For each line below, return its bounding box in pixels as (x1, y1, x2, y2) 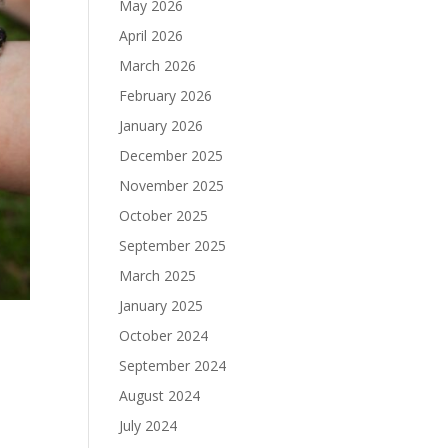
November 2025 (119, 176, 225, 195)
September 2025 (119, 236, 227, 255)
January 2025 (119, 296, 204, 315)
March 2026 (119, 56, 197, 75)
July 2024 (119, 416, 178, 435)
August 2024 (119, 386, 201, 405)
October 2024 (119, 326, 209, 345)
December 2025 (119, 146, 224, 165)
